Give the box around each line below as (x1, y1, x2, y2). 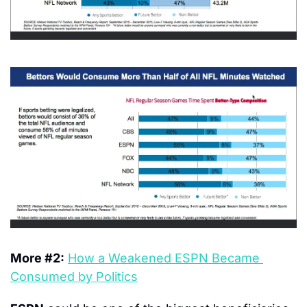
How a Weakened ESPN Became (68, 251, 260, 266)
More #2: (10, 251, 64, 266)
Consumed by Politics (10, 269, 138, 284)
